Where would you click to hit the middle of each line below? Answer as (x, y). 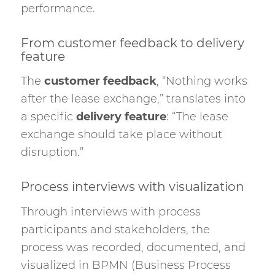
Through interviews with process (110, 211)
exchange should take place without (121, 135)
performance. (58, 9)
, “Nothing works (202, 81)
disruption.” (52, 153)
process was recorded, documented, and (133, 247)
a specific (48, 117)
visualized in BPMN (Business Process (126, 265)
